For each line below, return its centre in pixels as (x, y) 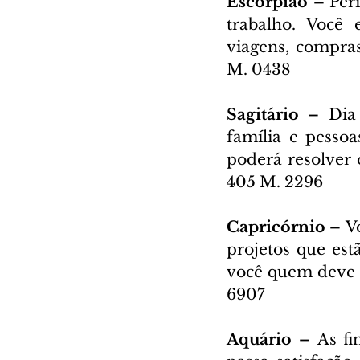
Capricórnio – (286, 227)
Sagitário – (278, 114)
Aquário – (272, 339)
